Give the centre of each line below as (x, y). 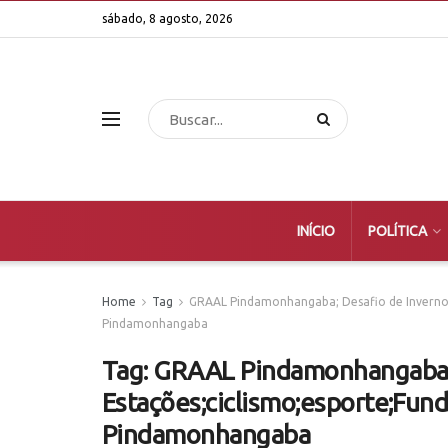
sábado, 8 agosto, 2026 (167, 18)
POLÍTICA (397, 231)
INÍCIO (315, 231)
